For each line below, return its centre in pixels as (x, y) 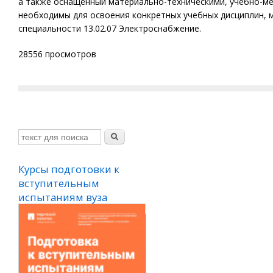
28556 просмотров (57, 54)
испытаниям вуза (63, 197)
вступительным (59, 183)
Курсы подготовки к (69, 169)
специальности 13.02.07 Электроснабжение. (110, 28)
